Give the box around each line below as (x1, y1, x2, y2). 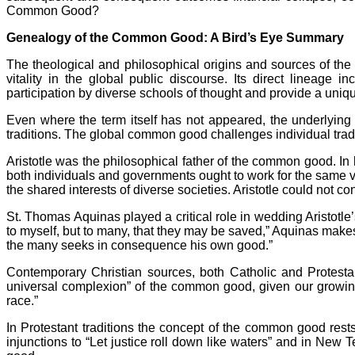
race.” (6, 293, 38, 307)
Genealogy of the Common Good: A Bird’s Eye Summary (6, 30, 344, 44)
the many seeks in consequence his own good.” (6, 238, 273, 252)
